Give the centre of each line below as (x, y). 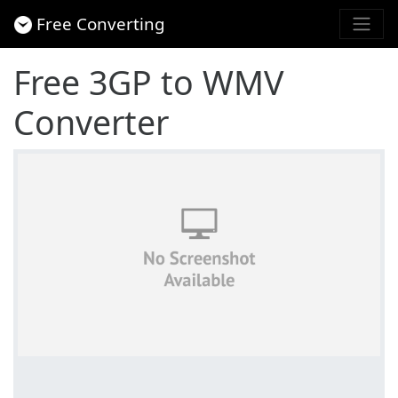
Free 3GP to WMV (149, 82)
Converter (91, 122)
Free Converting (101, 24)
